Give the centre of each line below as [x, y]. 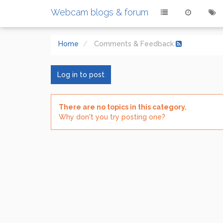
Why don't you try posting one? [112, 117]
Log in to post [81, 75]
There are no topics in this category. [123, 107]
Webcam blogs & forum [100, 12]
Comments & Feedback [135, 44]
